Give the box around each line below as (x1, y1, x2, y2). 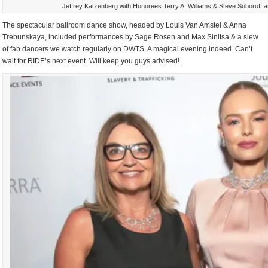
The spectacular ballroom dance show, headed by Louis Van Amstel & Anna (2, 21, 247, 30)
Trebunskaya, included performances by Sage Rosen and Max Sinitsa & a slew (2, 33, 259, 42)
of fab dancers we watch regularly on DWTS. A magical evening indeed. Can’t (2, 45, 253, 54)
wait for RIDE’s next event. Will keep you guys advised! (2, 57, 180, 66)
